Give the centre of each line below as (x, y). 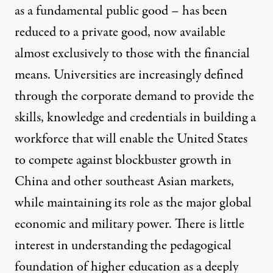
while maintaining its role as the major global (133, 203)
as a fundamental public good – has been (121, 11)
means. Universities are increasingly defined (129, 75)
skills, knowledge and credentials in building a (135, 118)
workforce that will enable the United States (131, 139)
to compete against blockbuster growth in (123, 161)
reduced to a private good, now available (120, 33)
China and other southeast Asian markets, (124, 182)
